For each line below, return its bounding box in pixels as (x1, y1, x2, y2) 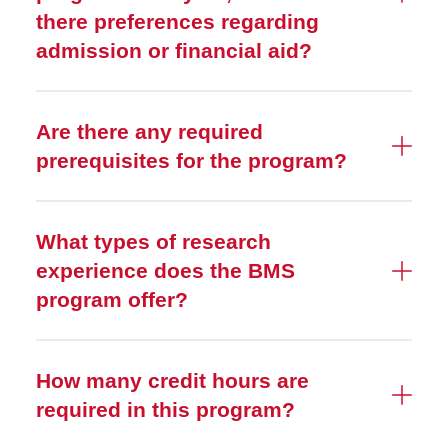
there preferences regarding (36, 10, 319, 33)
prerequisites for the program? (36, 149, 347, 172)
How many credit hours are (36, 369, 309, 392)
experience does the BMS (36, 259, 295, 282)
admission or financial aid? (36, 39, 312, 62)
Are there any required (36, 120, 263, 143)
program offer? (36, 288, 188, 311)
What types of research (36, 230, 271, 253)
